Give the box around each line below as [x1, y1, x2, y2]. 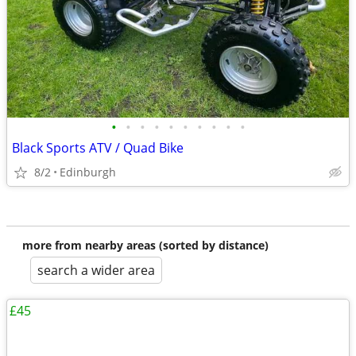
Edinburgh [60, 164, 116, 180]
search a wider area [37, 261, 155, 279]
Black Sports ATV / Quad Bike [12, 139, 184, 157]
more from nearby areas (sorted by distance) [22, 238, 269, 253]
